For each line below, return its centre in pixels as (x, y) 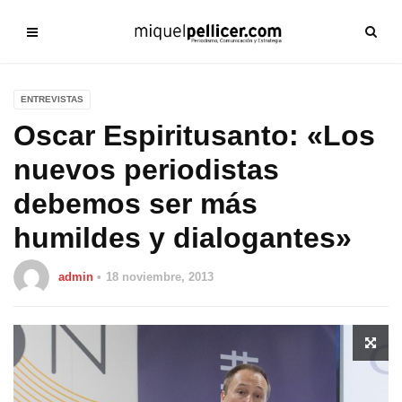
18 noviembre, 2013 (160, 277)
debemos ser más (135, 204)
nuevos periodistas (146, 170)
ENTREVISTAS (52, 99)
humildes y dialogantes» (183, 238)
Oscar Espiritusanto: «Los (194, 135)
